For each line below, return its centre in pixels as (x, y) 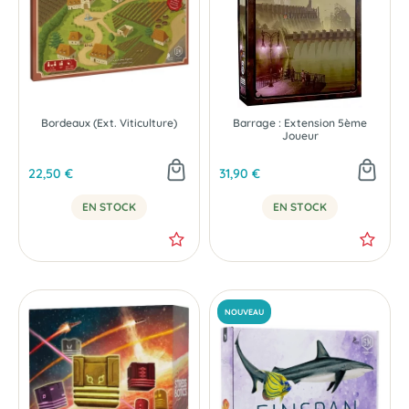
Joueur (300, 135)
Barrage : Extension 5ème (300, 122)
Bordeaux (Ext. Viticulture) (109, 122)
